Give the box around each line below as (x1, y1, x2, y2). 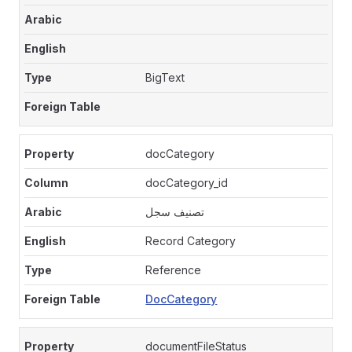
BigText (145, 71, 185, 84)
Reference (145, 263, 202, 277)
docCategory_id (145, 176, 229, 189)
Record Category (145, 234, 236, 247)
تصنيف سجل (145, 205, 205, 218)
